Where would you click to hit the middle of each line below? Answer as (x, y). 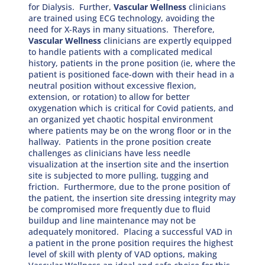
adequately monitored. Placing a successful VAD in (131, 231)
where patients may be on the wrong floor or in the (130, 130)
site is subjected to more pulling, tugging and (119, 175)
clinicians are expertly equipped (167, 40)
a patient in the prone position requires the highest (131, 243)
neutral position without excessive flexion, (113, 85)
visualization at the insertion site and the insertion (129, 164)
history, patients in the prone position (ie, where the (132, 63)
